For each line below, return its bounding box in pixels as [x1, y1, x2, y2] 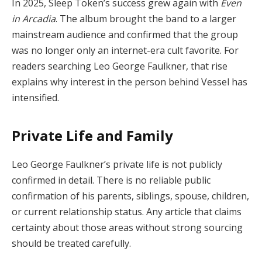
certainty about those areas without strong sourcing [12, 220, 243, 234]
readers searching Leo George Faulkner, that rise [12, 60, 227, 73]
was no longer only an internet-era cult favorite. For [12, 44, 239, 57]
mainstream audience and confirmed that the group [12, 28, 238, 42]
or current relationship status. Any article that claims [12, 205, 242, 218]
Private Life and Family [12, 125, 173, 145]
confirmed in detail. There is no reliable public [12, 173, 211, 187]
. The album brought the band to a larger [56, 12, 236, 26]
